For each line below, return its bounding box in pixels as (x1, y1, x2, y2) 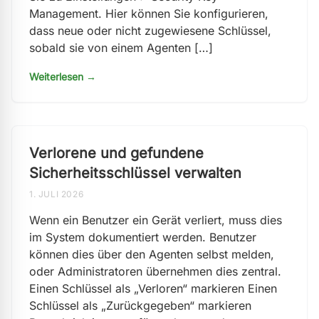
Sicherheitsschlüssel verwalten (29, 164, 241, 182)
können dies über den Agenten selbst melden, (29, 247, 274, 261)
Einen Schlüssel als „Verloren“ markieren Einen (29, 281, 277, 296)
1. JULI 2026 (29, 189, 84, 199)
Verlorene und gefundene (29, 145, 204, 162)
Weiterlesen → (29, 70, 96, 83)
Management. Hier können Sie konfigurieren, (29, 6, 268, 21)
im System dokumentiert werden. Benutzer (29, 230, 256, 244)
